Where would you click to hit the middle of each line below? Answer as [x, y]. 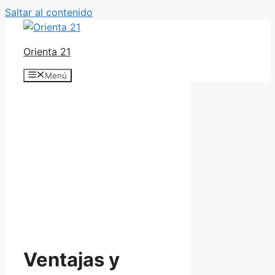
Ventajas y [72, 260]
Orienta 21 [47, 52]
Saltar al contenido [49, 12]
